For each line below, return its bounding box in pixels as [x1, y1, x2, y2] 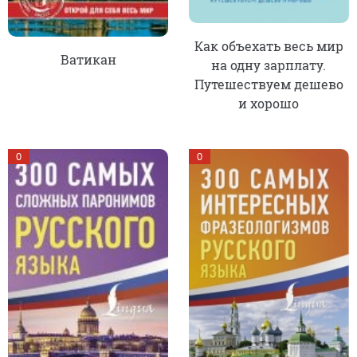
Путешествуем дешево [194, 75, 343, 92]
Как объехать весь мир [194, 37, 343, 54]
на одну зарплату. [211, 56, 327, 73]
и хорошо [238, 94, 300, 112]
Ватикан [60, 50, 116, 68]
